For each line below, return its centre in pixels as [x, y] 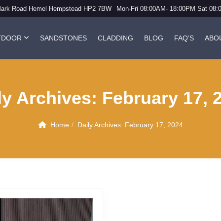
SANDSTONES [63, 38]
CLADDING [115, 38]
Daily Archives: [101, 125]
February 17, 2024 [154, 125]
